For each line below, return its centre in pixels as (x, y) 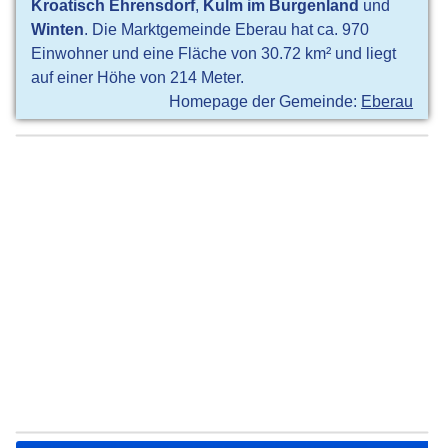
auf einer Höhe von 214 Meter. (138, 77)
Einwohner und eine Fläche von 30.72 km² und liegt (214, 53)
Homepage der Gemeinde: (265, 101)
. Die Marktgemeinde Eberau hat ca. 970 (227, 29)
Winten (58, 29)
